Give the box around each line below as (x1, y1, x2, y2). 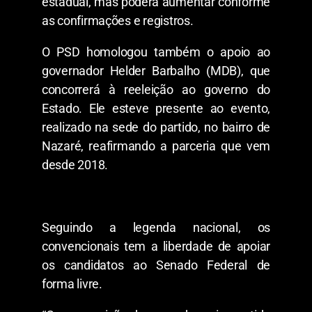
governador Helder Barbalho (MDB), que (42, 63, 270, 78)
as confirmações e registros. (42, 13, 194, 28)
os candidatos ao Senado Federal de (42, 257, 270, 272)
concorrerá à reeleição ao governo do (42, 81, 270, 97)
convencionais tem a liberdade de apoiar (42, 238, 270, 253)
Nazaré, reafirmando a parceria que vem (42, 138, 270, 153)
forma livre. (42, 276, 102, 291)
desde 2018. (42, 157, 109, 172)
